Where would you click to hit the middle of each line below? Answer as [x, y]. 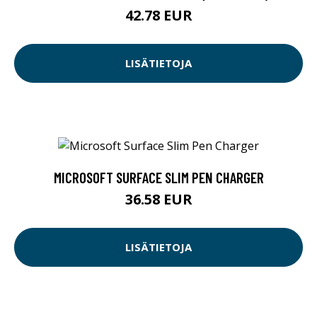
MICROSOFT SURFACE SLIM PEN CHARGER [158, 177]
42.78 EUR [158, 15]
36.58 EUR [158, 199]
